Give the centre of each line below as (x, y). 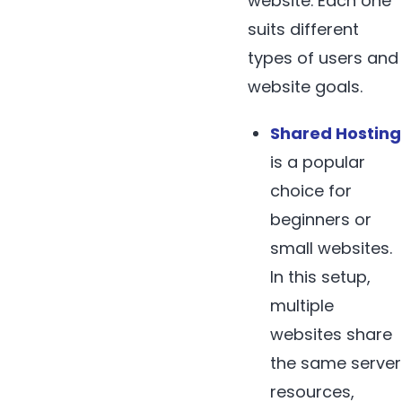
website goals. (305, 87)
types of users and (323, 58)
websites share (332, 335)
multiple (302, 306)
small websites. (332, 249)
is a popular (318, 162)
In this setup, (321, 277)
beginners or (321, 220)
